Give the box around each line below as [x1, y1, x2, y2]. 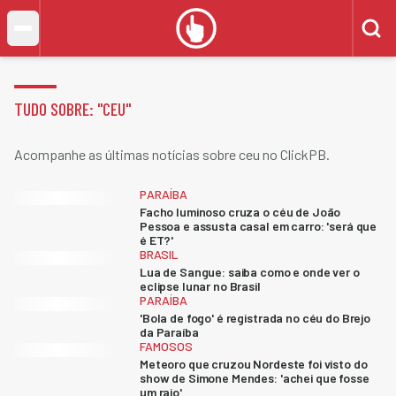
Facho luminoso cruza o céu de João [140, 204, 341, 219]
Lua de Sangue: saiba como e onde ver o [140, 264, 360, 279]
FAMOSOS [140, 339, 193, 354]
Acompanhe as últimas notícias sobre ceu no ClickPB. [14, 146, 330, 163]
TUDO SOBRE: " [14, 98, 103, 119]
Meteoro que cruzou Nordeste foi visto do [140, 356, 368, 371]
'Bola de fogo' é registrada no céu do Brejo [140, 310, 370, 325]
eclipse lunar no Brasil [140, 278, 261, 293]
